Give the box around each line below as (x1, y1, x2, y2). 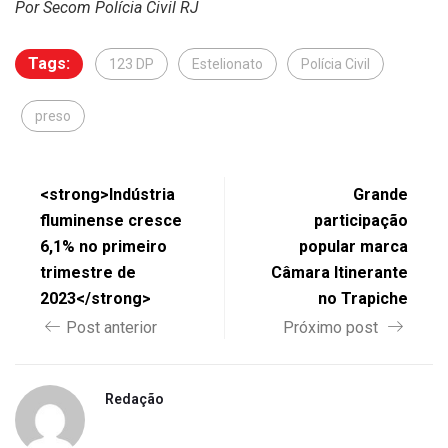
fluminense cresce (40, 210, 182, 230)
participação (314, 210, 408, 230)
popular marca (299, 236, 408, 256)
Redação (105, 390, 164, 407)
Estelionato (192, 55, 263, 72)
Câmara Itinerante (271, 262, 408, 282)
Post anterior (66, 317, 157, 337)
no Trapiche (318, 288, 408, 308)
